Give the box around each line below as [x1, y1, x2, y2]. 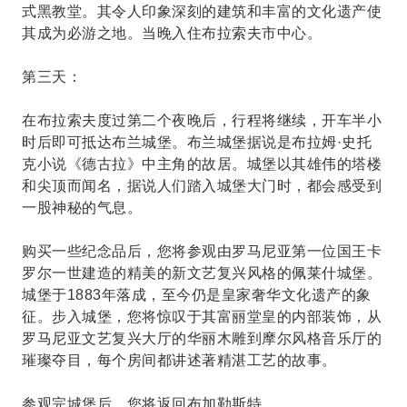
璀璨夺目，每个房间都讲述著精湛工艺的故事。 [22, 352, 337, 368]
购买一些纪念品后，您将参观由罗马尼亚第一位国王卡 [22, 243, 382, 259]
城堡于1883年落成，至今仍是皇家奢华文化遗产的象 [22, 287, 372, 303]
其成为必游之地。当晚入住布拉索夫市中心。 [22, 25, 322, 41]
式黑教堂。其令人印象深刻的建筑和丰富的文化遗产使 [22, 4, 382, 19]
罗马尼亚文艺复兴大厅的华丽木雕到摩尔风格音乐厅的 [22, 331, 382, 346]
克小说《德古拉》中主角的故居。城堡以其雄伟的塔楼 [22, 156, 382, 172]
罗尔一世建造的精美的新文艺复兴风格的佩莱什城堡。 [22, 265, 382, 281]
